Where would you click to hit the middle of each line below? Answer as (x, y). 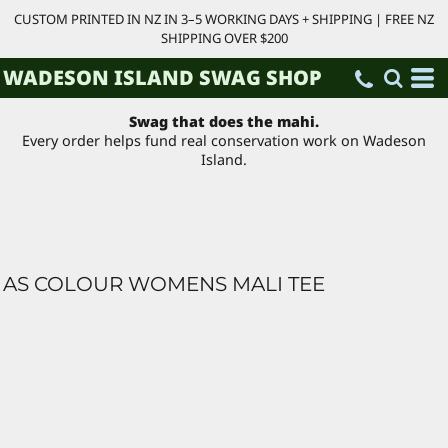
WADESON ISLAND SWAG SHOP (162, 77)
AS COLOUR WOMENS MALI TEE (164, 283)
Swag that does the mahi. (224, 122)
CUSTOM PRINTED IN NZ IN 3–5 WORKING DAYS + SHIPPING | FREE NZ (224, 19)
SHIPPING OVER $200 (224, 38)
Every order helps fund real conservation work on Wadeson (224, 141)
